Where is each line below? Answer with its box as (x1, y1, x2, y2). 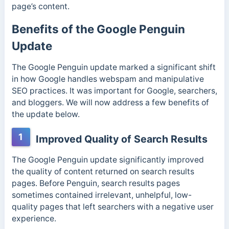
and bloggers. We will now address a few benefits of (11, 97, 209, 107)
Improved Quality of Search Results (33, 133, 208, 146)
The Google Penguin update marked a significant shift (11, 62, 216, 72)
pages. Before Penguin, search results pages (11, 178, 180, 189)
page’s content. (11, 1, 72, 11)
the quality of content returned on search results (11, 167, 194, 177)
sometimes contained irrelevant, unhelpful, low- (11, 190, 192, 200)
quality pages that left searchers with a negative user (11, 202, 214, 212)
